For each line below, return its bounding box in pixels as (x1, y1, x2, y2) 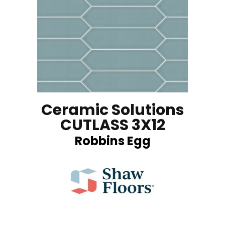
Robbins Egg (74, 132, 151, 149)
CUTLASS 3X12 (60, 114, 165, 136)
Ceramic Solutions (41, 99, 184, 121)
